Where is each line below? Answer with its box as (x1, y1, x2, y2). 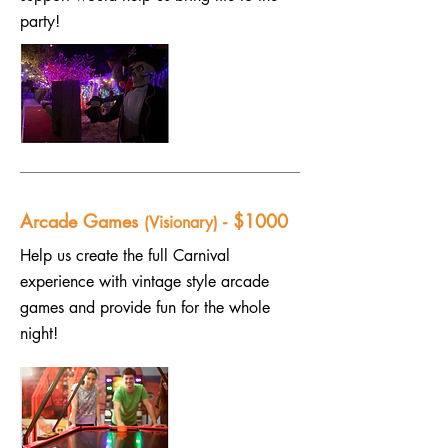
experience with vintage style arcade (20, 271, 269, 292)
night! (20, 323, 58, 344)
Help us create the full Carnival (20, 245, 230, 266)
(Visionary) (144, 212, 223, 233)
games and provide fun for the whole (20, 297, 270, 318)
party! (20, 11, 60, 32)
